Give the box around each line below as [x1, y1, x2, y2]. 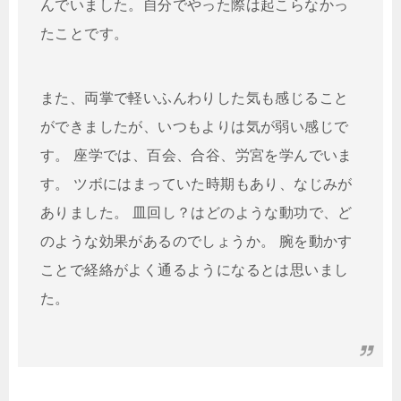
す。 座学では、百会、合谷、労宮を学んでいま [40, 148, 353, 164]
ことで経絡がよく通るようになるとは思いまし [40, 262, 349, 278]
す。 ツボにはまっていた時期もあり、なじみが [40, 176, 353, 192]
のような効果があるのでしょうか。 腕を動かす [40, 234, 353, 250]
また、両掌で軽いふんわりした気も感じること [40, 90, 349, 107]
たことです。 [40, 26, 129, 42]
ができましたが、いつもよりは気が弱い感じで [40, 119, 349, 135]
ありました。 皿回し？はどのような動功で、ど [40, 205, 353, 221]
